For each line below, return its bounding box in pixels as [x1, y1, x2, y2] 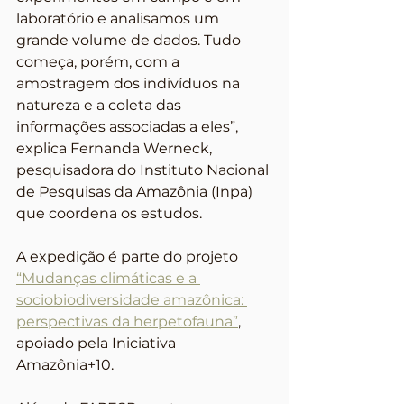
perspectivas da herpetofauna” [16, 313, 238, 330]
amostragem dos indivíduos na [16, 75, 243, 92]
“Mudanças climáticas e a [16, 270, 200, 287]
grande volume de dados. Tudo [16, 32, 244, 49]
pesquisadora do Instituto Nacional [16, 161, 272, 179]
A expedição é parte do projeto [16, 248, 242, 265]
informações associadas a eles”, [16, 118, 242, 135]
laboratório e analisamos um [16, 10, 223, 27]
